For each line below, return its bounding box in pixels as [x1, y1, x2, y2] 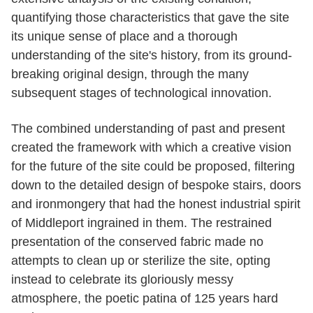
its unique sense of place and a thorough [11, 29, 238, 43]
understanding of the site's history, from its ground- [11, 48, 292, 62]
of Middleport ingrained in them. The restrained [11, 215, 272, 230]
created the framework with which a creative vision [11, 140, 291, 154]
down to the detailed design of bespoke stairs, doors [11, 177, 301, 192]
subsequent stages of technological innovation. [11, 85, 272, 100]
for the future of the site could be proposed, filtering [11, 159, 295, 173]
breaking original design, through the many [11, 66, 249, 81]
